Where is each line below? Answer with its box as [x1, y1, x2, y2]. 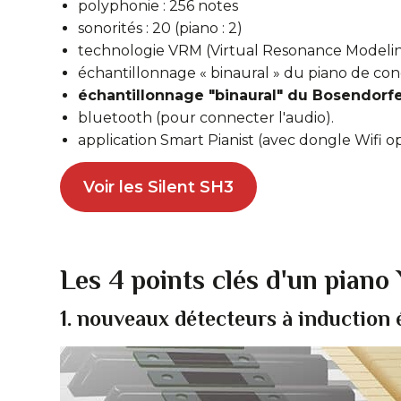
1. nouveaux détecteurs [60, 306, 282, 330]
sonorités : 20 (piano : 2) [78, 20, 243, 37]
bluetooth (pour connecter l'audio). [78, 109, 334, 126]
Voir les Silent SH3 [82, 177, 234, 197]
